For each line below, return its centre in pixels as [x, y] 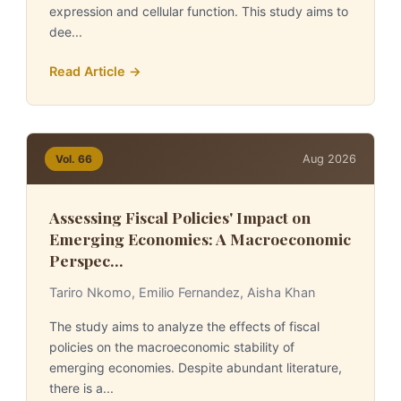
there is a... [81, 388]
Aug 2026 [330, 158]
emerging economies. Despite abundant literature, [195, 367]
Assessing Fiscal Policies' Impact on [179, 217]
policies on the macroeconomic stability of [171, 347]
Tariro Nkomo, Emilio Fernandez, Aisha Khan [182, 292]
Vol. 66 [73, 159]
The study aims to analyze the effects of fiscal [184, 326]
